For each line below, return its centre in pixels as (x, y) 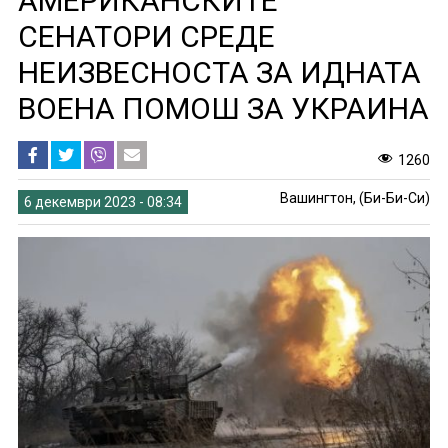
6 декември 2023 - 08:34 (102, 201)
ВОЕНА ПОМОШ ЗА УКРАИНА (223, 108)
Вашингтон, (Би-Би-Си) (355, 197)
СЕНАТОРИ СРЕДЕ (146, 36)
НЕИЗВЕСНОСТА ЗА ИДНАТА (219, 72)
